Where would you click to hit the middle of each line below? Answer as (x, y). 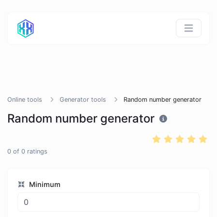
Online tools (25, 100)
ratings (36, 151)
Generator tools (83, 100)
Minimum (44, 184)
